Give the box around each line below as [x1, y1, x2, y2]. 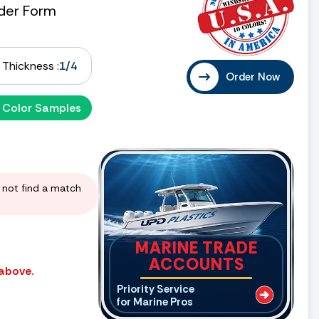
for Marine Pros [117, 294, 193, 309]
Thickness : [2, 58, 59, 73]
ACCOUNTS [148, 253, 244, 275]
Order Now [226, 69, 280, 84]
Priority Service [117, 281, 194, 296]
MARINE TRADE [135, 236, 258, 258]
